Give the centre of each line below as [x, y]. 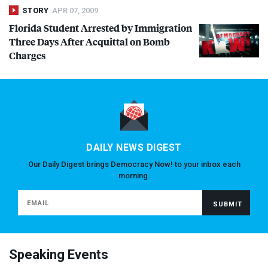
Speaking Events [59, 255]
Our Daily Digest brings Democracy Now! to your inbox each [134, 165]
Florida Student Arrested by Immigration [100, 28]
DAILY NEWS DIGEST [134, 148]
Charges [27, 56]
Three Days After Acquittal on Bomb [89, 42]
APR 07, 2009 [75, 11]
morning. [134, 176]
